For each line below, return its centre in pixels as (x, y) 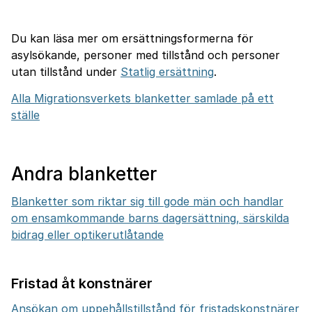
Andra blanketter (84, 174)
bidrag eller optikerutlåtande (87, 235)
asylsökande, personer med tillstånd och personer (146, 55)
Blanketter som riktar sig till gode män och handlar (147, 201)
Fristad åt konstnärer (82, 283)
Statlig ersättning (167, 72)
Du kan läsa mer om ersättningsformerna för (132, 38)
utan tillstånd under (66, 72)
